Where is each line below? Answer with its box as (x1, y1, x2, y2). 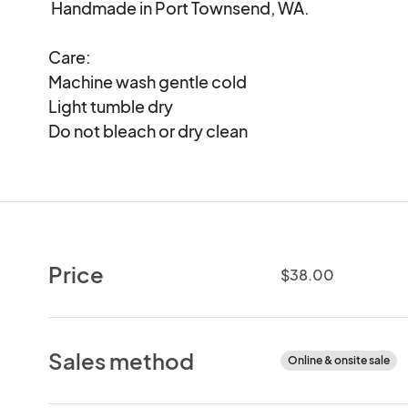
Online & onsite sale (287, 352, 390, 367)
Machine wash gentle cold (48, 70, 248, 92)
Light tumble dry (48, 95, 174, 117)
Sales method (48, 346, 195, 374)
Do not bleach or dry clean (48, 119, 249, 141)
